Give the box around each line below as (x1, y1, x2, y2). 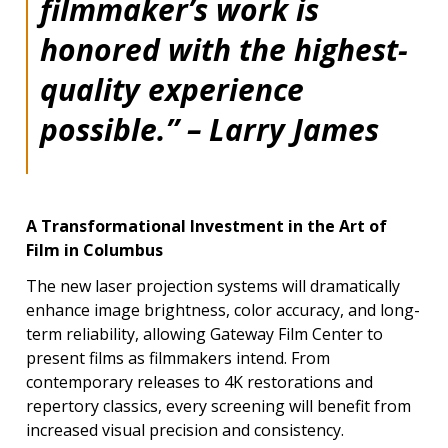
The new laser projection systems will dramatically (26, 274, 400, 297)
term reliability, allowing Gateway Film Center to (26, 322, 383, 345)
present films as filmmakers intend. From (26, 346, 330, 369)
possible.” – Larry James (40, 108, 379, 150)
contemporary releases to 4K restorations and (26, 370, 373, 393)
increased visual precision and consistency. (26, 418, 344, 441)
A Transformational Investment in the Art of (26, 214, 387, 237)
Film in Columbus (26, 238, 163, 261)
